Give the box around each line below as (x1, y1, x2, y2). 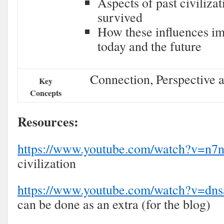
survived (97, 8, 142, 25)
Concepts (30, 87, 61, 98)
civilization (17, 154, 76, 171)
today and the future (97, 37, 201, 54)
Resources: (17, 112, 78, 131)
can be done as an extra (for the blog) (17, 195, 210, 212)
